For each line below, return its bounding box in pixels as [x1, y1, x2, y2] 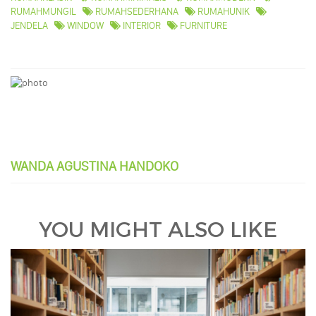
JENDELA [11, 19, 48, 32]
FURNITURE [178, 19, 227, 32]
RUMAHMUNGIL [11, 5, 76, 18]
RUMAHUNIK [195, 5, 250, 18]
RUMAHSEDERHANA [93, 5, 178, 18]
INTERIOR [121, 19, 161, 32]
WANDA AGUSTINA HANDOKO [11, 157, 178, 174]
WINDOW [65, 19, 104, 32]
